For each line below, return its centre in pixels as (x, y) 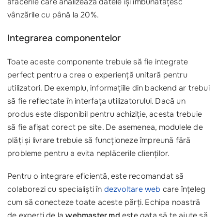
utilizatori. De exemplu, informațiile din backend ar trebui (108, 88)
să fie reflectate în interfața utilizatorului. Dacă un (96, 101)
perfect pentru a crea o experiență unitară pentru (97, 75)
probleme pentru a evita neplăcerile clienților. (89, 153)
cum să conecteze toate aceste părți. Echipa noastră (104, 202)
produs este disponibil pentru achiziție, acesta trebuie (105, 114)
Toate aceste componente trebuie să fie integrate (98, 62)
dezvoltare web (132, 189)
